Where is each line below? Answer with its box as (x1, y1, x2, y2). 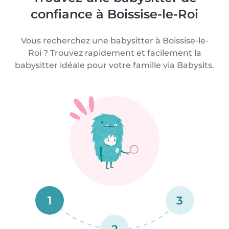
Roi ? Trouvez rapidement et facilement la (28, 48, 201, 58)
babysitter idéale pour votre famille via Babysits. (15, 60, 214, 70)
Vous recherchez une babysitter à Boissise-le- (20, 35, 209, 45)
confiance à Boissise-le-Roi (31, 6, 198, 21)
